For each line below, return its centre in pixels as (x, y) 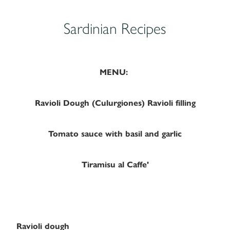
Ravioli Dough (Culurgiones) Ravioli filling (115, 103)
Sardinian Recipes (115, 29)
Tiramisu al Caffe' (115, 165)
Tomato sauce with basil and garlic (115, 134)
